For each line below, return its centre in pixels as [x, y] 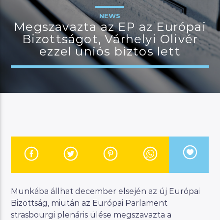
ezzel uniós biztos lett [110, 51]
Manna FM [36, 176]
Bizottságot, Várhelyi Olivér [110, 39]
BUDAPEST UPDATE [96, 61]
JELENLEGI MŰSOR [49, 48]
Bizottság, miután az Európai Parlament [89, 203]
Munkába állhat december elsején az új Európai [106, 191]
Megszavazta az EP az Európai [110, 27]
